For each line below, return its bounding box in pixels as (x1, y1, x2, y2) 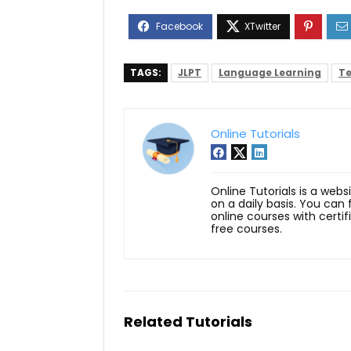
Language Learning (219, 65, 321, 79)
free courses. (211, 220, 282, 237)
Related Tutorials (124, 311, 252, 331)
